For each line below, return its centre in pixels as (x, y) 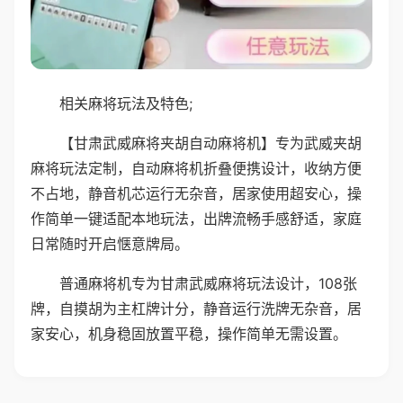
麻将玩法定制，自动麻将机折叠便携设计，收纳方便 (196, 168)
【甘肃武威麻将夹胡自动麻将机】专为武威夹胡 (210, 143)
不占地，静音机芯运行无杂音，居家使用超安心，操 (196, 193)
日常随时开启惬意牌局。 (110, 243)
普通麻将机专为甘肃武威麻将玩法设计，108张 (208, 283)
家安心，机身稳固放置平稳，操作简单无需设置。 (189, 333)
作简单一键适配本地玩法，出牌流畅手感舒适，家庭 (196, 218)
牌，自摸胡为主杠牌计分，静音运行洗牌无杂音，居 (196, 308)
